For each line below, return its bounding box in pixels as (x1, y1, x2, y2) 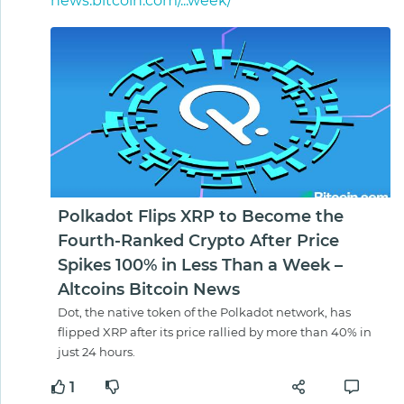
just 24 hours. (58, 344, 135, 359)
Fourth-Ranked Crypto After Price (58, 230, 339, 251)
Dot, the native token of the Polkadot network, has (58, 304, 351, 319)
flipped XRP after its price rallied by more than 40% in (58, 324, 372, 339)
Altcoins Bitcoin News (58, 279, 240, 299)
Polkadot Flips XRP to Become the (58, 206, 344, 226)
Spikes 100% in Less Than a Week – (58, 254, 343, 275)
